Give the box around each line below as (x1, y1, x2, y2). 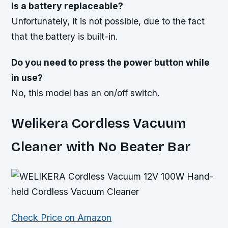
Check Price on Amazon (11, 212, 112, 223)
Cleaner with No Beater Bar (11, 138, 191, 155)
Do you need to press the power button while (11, 56, 210, 68)
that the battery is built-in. (11, 31, 119, 42)
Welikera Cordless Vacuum (11, 115, 187, 131)
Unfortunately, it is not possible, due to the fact (11, 15, 205, 26)
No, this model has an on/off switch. (11, 87, 160, 98)
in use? (11, 72, 43, 83)
